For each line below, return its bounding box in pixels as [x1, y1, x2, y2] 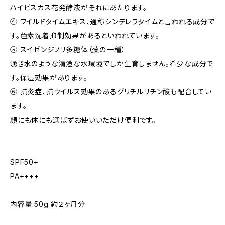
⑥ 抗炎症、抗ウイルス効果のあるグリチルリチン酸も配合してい [10, 87, 212, 96]
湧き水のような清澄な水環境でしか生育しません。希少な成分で [10, 59, 214, 68]
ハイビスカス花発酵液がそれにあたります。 [10, 3, 147, 12]
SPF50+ [10, 158, 39, 166]
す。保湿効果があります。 [10, 73, 88, 82]
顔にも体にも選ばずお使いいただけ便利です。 [10, 116, 156, 124]
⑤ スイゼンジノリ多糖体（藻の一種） [10, 45, 126, 54]
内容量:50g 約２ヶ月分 [10, 200, 85, 208]
